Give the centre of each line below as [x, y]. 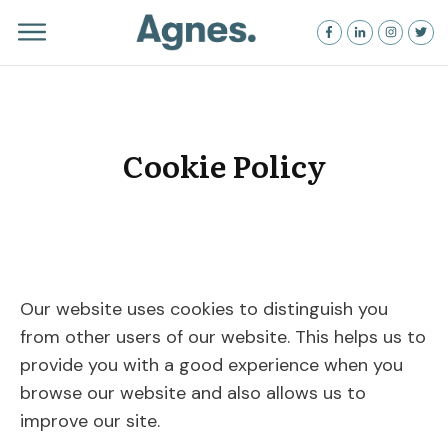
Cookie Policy [224, 165]
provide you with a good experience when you [211, 364]
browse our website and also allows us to [193, 392]
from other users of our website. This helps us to [223, 336]
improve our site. [90, 420]
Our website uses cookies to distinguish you [204, 308]
